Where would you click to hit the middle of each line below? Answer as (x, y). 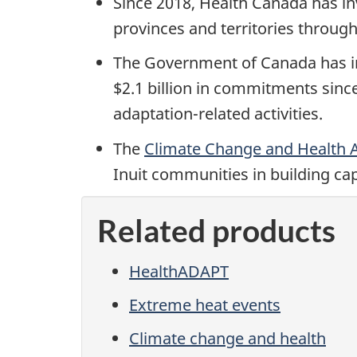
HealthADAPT (179, 271)
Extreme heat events (205, 304)
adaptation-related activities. (218, 114)
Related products (216, 231)
